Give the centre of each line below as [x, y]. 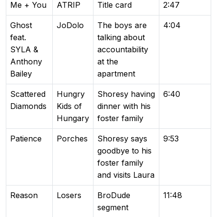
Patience [26, 138]
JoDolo [70, 25]
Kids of [69, 106]
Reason [24, 195]
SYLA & [24, 49]
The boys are [122, 25]
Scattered [28, 94]
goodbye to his [124, 150]
